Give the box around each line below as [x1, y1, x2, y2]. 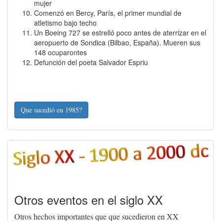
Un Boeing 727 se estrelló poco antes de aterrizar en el [34, 28, 206, 38]
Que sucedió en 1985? [21, 105, 82, 115]
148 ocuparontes [34, 47, 87, 58]
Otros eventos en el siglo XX [14, 191, 163, 209]
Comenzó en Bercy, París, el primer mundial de [34, 8, 182, 18]
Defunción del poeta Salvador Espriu [34, 57, 148, 68]
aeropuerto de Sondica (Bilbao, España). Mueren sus [34, 37, 200, 48]
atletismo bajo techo [34, 18, 97, 28]
